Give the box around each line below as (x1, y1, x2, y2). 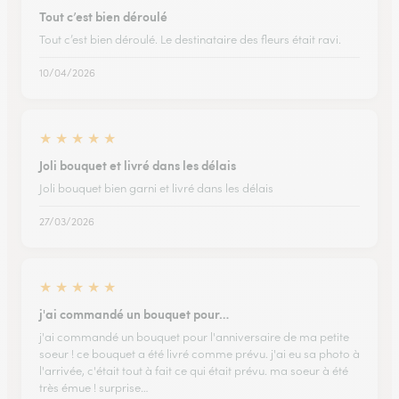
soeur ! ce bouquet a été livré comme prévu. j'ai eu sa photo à (39, 346, 360, 362)
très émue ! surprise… (39, 380, 149, 395)
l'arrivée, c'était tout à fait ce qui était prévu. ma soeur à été (39, 363, 348, 379)
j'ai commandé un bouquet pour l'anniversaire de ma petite (39, 330, 349, 345)
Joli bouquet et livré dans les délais (39, 156, 236, 174)
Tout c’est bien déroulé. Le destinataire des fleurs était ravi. (39, 32, 341, 47)
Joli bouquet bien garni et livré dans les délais (39, 181, 273, 196)
